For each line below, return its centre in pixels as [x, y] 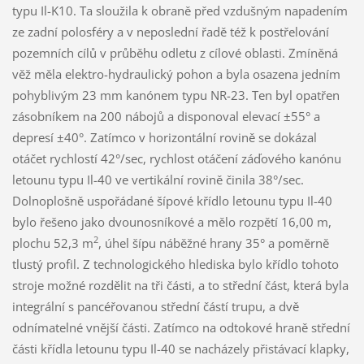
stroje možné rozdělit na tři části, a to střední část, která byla [180, 285]
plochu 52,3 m [52, 243]
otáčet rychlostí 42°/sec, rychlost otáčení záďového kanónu [176, 158]
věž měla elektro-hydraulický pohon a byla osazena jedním [176, 74]
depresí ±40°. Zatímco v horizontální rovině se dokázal [164, 137]
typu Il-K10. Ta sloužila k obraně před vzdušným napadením [180, 10]
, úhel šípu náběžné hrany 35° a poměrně [213, 243]
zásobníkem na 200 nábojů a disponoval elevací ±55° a [166, 116]
